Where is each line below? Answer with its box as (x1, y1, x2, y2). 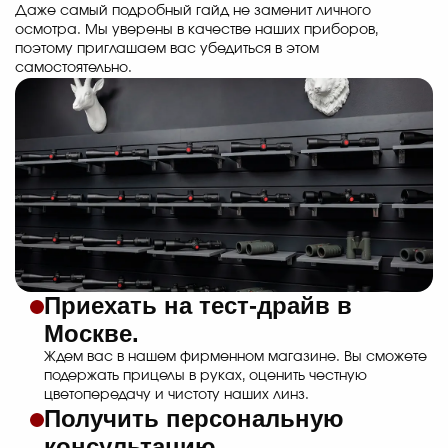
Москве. (44, 320, 139, 348)
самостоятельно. (15, 61, 132, 76)
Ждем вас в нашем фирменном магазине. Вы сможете (44, 350, 427, 365)
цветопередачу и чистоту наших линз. (44, 388, 309, 403)
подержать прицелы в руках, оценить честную (44, 369, 367, 384)
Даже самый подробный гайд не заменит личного (15, 4, 371, 19)
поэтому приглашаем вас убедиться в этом (15, 42, 319, 57)
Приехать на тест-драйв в (44, 292, 352, 320)
